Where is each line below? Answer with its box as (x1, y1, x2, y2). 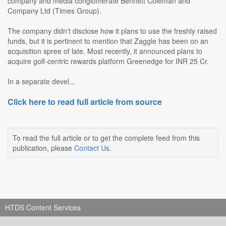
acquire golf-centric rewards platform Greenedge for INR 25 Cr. (8, 56, 209, 67)
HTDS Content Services (5, 202, 81, 213)
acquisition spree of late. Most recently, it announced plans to (8, 46, 202, 56)
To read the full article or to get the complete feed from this (13, 133, 200, 143)
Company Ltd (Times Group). (8, 6, 101, 16)
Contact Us (74, 143, 109, 153)
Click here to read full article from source (8, 96, 162, 108)
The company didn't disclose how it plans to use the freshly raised (8, 26, 217, 36)
